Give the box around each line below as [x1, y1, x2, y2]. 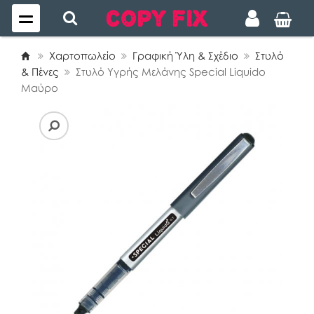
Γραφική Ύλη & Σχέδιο [132, 49, 238, 62]
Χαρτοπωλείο [49, 49, 116, 62]
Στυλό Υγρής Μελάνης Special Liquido [76, 65, 266, 78]
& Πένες [21, 65, 59, 78]
